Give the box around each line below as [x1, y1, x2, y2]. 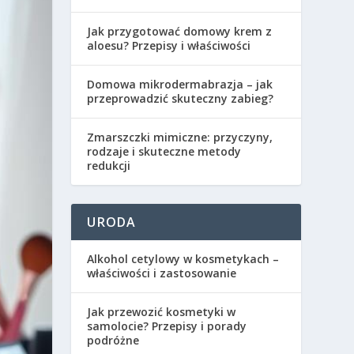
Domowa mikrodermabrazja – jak [87, 77, 273, 92]
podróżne [87, 333, 140, 348]
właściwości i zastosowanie [87, 265, 237, 281]
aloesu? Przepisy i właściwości [87, 38, 251, 54]
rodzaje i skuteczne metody [87, 144, 242, 160]
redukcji [87, 158, 131, 174]
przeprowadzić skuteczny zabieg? [87, 91, 274, 107]
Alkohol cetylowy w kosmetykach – [87, 251, 280, 267]
